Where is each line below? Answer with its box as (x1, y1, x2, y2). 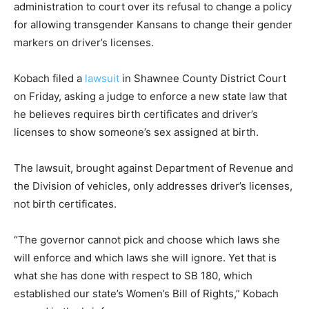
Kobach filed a (14, 71, 85, 85)
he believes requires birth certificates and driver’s (14, 107, 258, 121)
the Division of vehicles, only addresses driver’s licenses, (14, 179, 292, 192)
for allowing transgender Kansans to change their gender (14, 17, 292, 31)
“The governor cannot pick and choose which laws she (14, 232, 280, 246)
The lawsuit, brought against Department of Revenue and (14, 161, 293, 175)
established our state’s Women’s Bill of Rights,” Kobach (14, 286, 279, 300)
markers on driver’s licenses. (14, 35, 154, 49)
